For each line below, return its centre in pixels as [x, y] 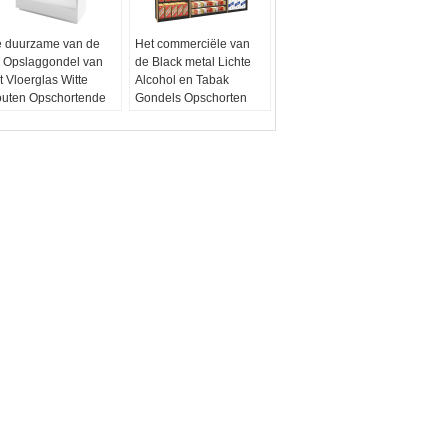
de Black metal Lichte [193, 61]
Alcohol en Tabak [182, 79]
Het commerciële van [193, 43]
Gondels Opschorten [191, 97]
